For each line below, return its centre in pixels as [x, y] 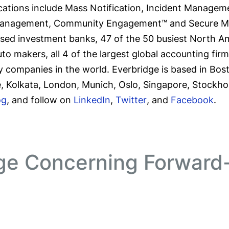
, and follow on [40, 100]
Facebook [192, 100]
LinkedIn [92, 100]
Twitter [131, 100]
